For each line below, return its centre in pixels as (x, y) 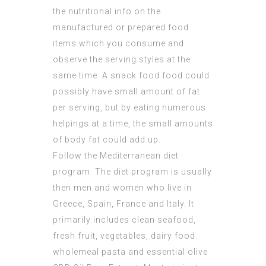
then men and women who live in (122, 188)
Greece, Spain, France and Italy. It (123, 204)
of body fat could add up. (107, 140)
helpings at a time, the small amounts (133, 124)
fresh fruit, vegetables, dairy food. (125, 236)
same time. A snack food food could (131, 76)
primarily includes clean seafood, (124, 220)
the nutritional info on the (107, 12)
